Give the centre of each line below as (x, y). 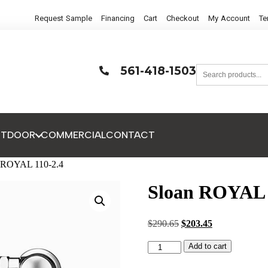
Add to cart (208, 246)
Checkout (183, 18)
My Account (229, 18)
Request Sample (64, 18)
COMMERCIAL (73, 135)
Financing (118, 18)
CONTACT (130, 135)
